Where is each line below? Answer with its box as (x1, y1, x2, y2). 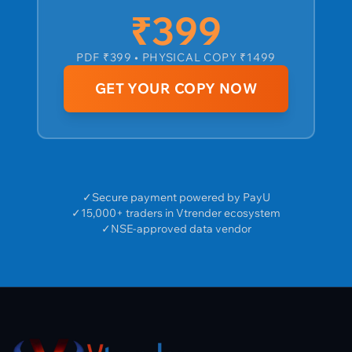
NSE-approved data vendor (110, 221, 251, 236)
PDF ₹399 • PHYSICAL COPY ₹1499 (76, 49, 276, 64)
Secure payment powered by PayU (91, 189, 270, 204)
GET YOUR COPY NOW (94, 79, 258, 97)
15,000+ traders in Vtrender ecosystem (81, 205, 280, 220)
